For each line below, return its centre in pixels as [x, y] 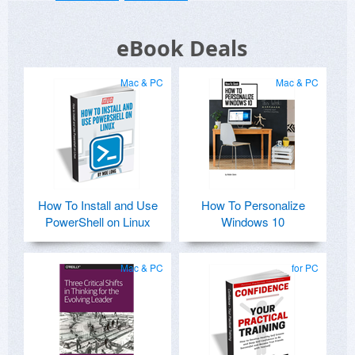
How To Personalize [253, 205]
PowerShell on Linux [97, 222]
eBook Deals [181, 48]
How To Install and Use [97, 205]
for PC [305, 268]
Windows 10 [253, 222]
